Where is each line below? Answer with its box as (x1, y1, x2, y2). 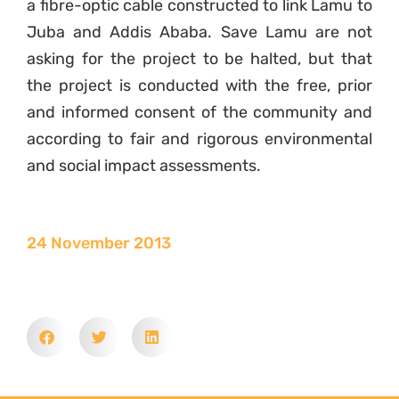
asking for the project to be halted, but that (27, 49, 372, 69)
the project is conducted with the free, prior (27, 76, 372, 96)
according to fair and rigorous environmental (27, 129, 372, 150)
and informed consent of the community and (27, 102, 372, 123)
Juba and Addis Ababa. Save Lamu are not (27, 22, 372, 43)
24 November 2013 (27, 233, 171, 254)
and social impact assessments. (27, 156, 261, 176)
